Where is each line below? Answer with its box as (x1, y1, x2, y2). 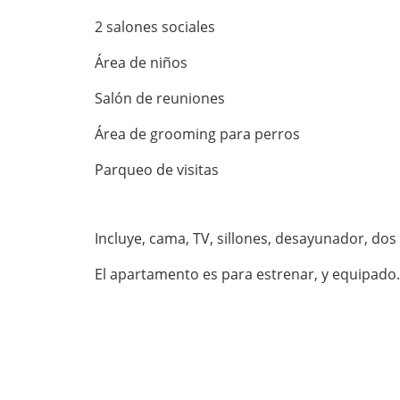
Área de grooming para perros (95, 123, 300, 144)
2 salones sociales (95, 16, 215, 37)
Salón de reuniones (95, 87, 225, 108)
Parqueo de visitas (95, 159, 219, 179)
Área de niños (95, 52, 191, 72)
